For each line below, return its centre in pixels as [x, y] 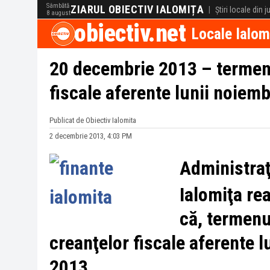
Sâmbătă [58, 6]
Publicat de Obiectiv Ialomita [93, 120]
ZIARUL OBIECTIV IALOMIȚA [137, 9]
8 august [58, 13]
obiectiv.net [130, 33]
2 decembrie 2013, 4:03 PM [91, 136]
